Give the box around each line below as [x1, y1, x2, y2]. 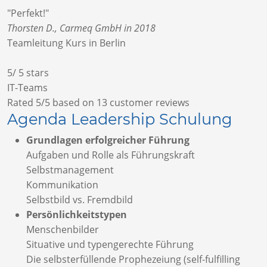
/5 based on [41, 96, 97, 110]
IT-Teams [7, 81, 48, 95]
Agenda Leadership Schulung [7, 110, 232, 129]
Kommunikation [26, 178, 98, 192]
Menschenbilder [26, 223, 99, 237]
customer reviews [107, 96, 190, 110]
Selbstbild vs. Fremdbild [26, 193, 133, 207]
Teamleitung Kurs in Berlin [7, 36, 126, 50]
